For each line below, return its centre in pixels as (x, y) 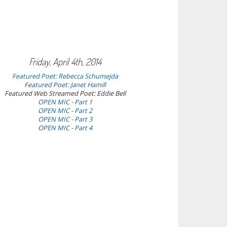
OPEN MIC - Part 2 (65, 110)
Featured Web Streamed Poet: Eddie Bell (65, 93)
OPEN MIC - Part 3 (65, 119)
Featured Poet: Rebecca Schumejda (65, 76)
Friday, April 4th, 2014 (65, 61)
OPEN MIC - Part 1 (65, 102)
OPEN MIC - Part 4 (65, 128)
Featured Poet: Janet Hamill (65, 85)
